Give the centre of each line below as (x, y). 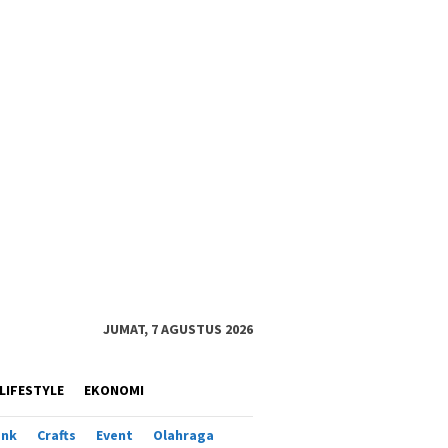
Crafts (56, 435)
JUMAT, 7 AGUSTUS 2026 (178, 329)
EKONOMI (114, 390)
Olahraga (183, 435)
